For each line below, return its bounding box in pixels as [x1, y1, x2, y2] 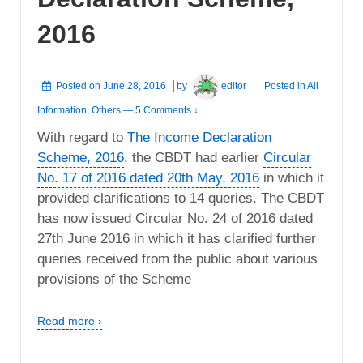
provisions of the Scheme [37, 271, 191, 288]
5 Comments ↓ [135, 105, 199, 117]
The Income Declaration [127, 130, 271, 146]
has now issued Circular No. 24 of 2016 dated [37, 211, 313, 227]
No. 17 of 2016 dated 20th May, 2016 [37, 170, 259, 186]
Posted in [264, 79, 308, 92]
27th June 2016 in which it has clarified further [37, 231, 316, 247]
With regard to [37, 130, 127, 146]
